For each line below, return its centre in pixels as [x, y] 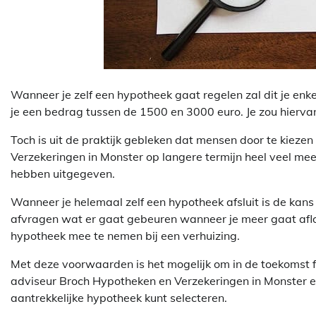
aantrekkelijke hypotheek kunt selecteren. [119, 297]
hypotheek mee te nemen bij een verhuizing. [125, 235]
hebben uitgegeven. [63, 173]
